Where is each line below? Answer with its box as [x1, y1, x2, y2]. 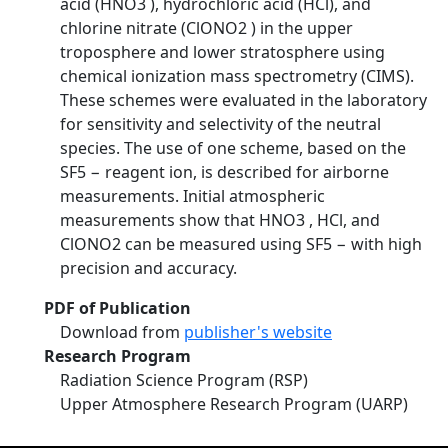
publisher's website [184, 321, 332, 343]
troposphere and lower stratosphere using [60, 41, 385, 63]
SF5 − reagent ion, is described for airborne [60, 161, 389, 183]
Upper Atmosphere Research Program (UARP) [60, 393, 408, 415]
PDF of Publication [44, 297, 191, 319]
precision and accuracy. [60, 257, 237, 279]
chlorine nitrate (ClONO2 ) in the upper [60, 17, 353, 39]
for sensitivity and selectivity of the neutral [60, 113, 381, 135]
